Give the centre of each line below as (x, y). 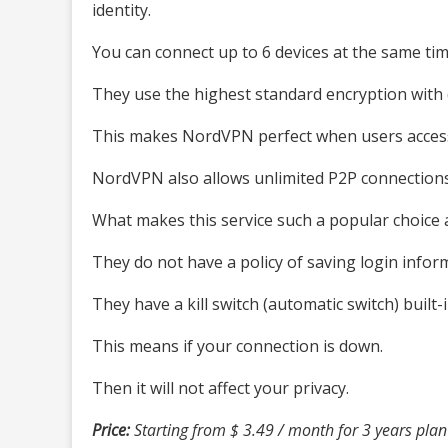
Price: (111, 429)
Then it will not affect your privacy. (220, 387)
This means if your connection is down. (237, 345)
